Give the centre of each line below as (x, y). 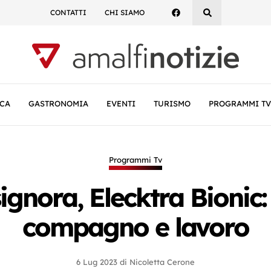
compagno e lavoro (135, 227)
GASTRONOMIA (58, 103)
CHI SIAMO (124, 12)
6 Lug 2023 (97, 262)
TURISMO (172, 103)
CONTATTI (68, 12)
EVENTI (121, 103)
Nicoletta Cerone (162, 262)
